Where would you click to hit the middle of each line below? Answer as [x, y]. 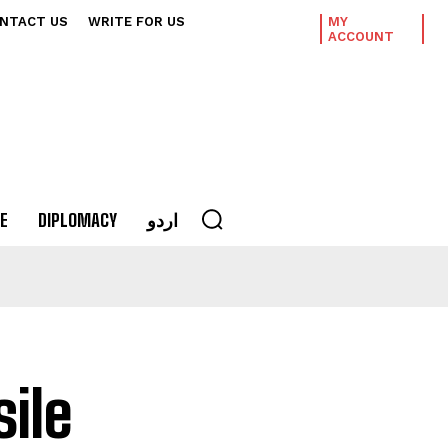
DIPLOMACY [77, 220]
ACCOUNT [360, 36]
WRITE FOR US [136, 21]
